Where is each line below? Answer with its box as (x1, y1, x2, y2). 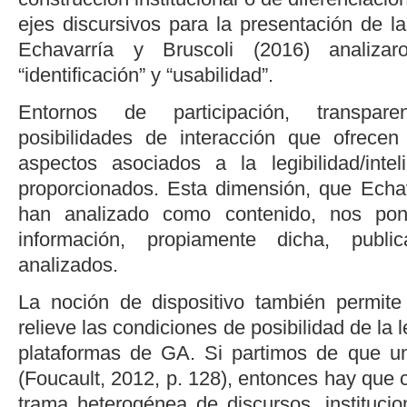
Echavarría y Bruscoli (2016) (18, 37, 310, 61)
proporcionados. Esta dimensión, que (18, 176, 361, 200)
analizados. (18, 253, 118, 276)
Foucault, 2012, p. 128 (25, 366, 221, 390)
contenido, (224, 202, 316, 225)
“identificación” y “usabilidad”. (18, 63, 273, 86)
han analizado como (18, 202, 225, 225)
